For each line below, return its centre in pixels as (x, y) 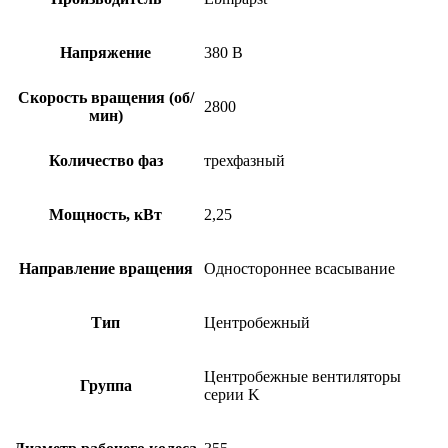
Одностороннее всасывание (299, 268)
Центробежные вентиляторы (302, 376)
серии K (232, 394)
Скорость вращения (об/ (105, 97)
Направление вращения (105, 268)
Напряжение (105, 52)
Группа (105, 385)
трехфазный (244, 160)
